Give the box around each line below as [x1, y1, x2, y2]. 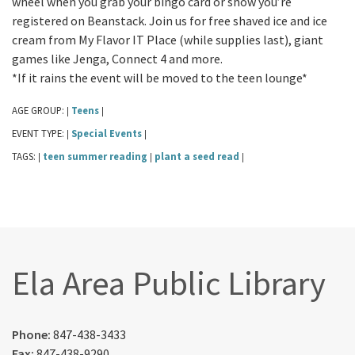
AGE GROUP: [12, 103, 67, 116]
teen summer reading [43, 149, 147, 162]
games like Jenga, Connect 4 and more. [12, 50, 223, 67]
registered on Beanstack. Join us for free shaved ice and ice [12, 12, 327, 29]
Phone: [12, 326, 53, 342]
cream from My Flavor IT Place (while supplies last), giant [12, 31, 323, 48]
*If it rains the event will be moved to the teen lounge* [12, 69, 307, 86]
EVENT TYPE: [12, 126, 67, 139]
